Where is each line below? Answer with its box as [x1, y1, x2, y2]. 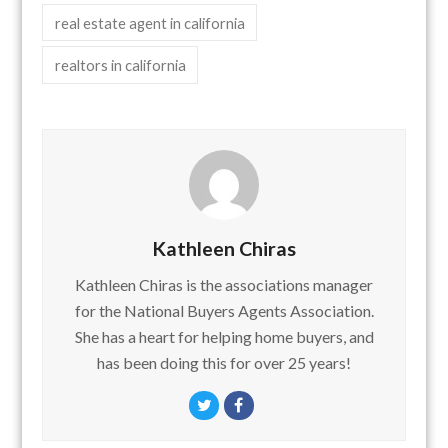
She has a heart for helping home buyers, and [74, 326, 374, 346]
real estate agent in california [54, 13, 245, 32]
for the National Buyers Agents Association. [74, 300, 374, 320]
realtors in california [54, 55, 186, 74]
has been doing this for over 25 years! [97, 352, 351, 372]
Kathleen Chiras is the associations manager [75, 274, 373, 294]
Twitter [211, 396, 257, 413]
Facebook [243, 396, 306, 413]
